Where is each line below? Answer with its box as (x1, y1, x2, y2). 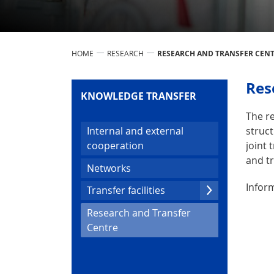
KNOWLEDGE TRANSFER (81, 89, 196, 103)
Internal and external (87, 124, 183, 138)
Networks (87, 161, 131, 175)
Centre (87, 220, 118, 234)
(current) (117, 220, 158, 234)
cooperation (87, 139, 144, 153)
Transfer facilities (87, 183, 165, 198)
